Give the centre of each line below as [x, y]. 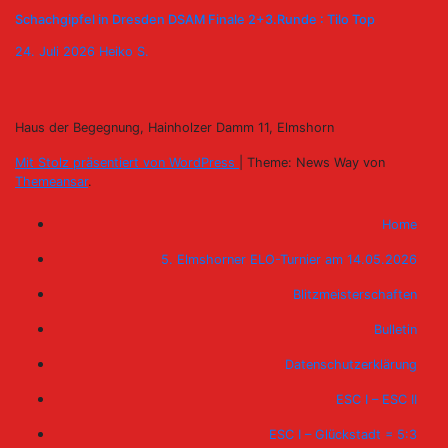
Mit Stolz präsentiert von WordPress [127, 162]
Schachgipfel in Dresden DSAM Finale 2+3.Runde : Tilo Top [195, 19]
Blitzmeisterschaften [355, 294]
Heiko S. [124, 51]
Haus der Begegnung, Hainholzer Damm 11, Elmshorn [174, 127]
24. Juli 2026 [57, 51]
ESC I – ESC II [376, 399]
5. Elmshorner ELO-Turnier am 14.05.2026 [289, 259]
